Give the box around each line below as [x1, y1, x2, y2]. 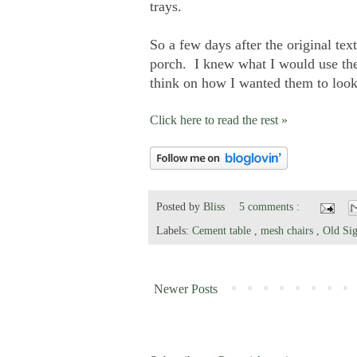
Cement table [192, 224, 254, 237]
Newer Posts [154, 282, 218, 296]
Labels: [156, 224, 192, 237]
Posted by [156, 200, 203, 214]
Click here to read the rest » [150, 112, 288, 127]
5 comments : [239, 200, 304, 214]
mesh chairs [261, 224, 316, 237]
